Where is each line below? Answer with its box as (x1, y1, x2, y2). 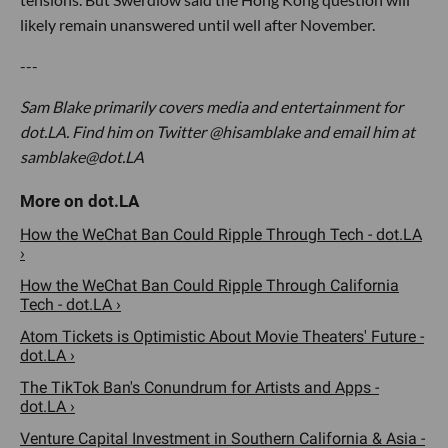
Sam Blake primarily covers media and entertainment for (20, 97, 403, 116)
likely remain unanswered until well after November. (20, 15, 375, 34)
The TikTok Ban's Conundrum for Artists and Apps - (20, 378, 379, 397)
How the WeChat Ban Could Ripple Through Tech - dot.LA (20, 225, 422, 244)
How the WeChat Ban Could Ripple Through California (20, 276, 399, 295)
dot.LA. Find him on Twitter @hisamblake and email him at (20, 122, 415, 141)
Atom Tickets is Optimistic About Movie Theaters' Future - (20, 327, 424, 346)
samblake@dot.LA (20, 147, 144, 166)
